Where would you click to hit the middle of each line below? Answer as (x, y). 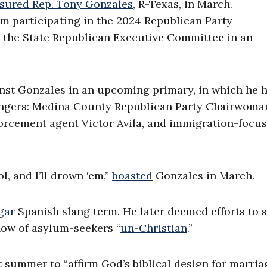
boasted (132, 176)
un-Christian (154, 228)
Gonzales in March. (204, 176)
